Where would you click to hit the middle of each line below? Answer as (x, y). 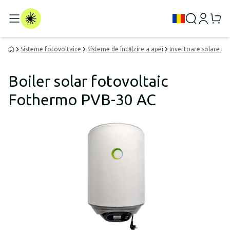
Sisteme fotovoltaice (51, 49)
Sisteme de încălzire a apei (125, 49)
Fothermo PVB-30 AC (82, 100)
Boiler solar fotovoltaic (88, 81)
